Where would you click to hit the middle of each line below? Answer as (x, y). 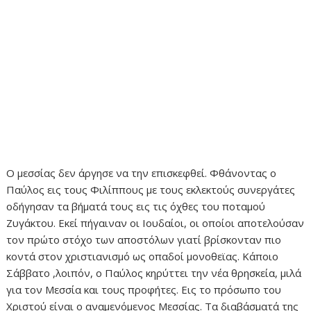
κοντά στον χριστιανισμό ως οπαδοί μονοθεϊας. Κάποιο (143, 256)
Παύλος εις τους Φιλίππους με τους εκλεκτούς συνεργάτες (151, 189)
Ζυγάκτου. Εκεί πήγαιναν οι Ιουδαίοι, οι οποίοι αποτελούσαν (155, 222)
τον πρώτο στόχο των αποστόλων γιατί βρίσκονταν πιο (144, 239)
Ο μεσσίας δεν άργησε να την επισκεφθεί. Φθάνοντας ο (142, 173)
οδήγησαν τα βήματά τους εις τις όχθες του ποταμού (136, 206)
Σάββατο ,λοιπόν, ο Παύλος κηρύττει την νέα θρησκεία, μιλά (154, 272)
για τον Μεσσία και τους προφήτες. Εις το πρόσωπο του (144, 289)
